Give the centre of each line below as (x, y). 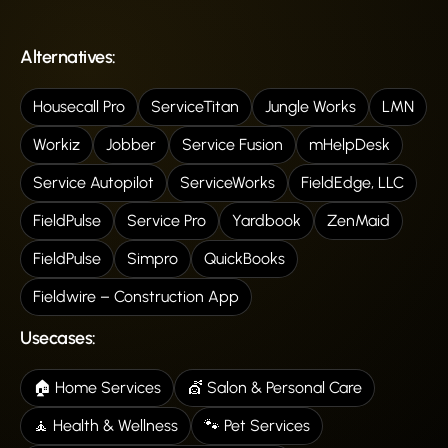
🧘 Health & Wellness (105, 425)
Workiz (56, 144)
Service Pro (166, 220)
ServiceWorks (227, 182)
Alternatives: (68, 56)
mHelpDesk (349, 144)
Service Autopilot (93, 182)
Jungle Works (310, 106)
